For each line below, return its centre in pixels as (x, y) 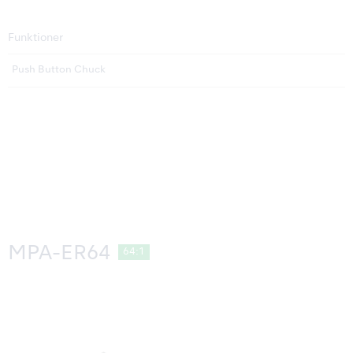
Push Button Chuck (59, 70)
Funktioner (35, 38)
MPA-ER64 (59, 254)
